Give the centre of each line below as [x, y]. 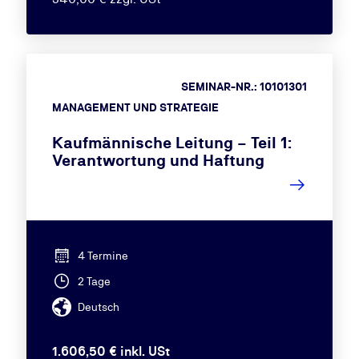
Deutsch [98, 307]
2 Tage [94, 281]
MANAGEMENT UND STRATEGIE [135, 107]
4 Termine [103, 256]
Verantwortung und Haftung [158, 160]
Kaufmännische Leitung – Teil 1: [171, 143]
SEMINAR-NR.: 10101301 [244, 87]
